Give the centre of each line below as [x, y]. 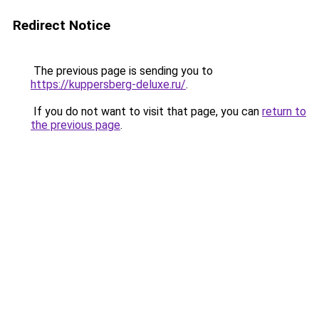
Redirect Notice [62, 25]
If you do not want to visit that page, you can [146, 111]
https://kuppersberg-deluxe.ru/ [108, 84]
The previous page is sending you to [122, 71]
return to [284, 111]
